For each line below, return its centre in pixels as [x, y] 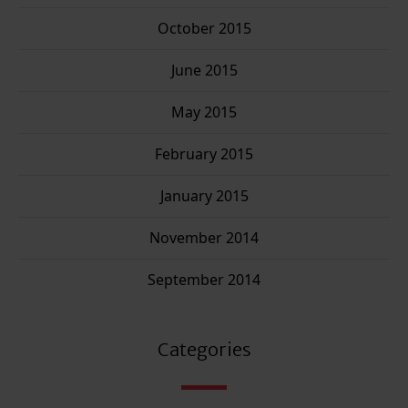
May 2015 [204, 112]
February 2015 [204, 154]
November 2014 [204, 238]
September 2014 [204, 280]
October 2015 [204, 29]
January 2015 [204, 196]
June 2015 [204, 71]
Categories [204, 350]
